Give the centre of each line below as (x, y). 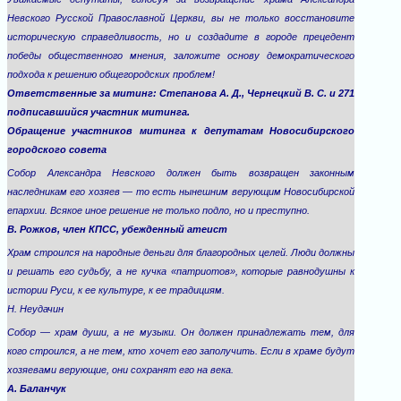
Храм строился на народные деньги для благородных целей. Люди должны (181, 252)
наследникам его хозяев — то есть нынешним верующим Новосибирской (181, 192)
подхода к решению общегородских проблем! (111, 74)
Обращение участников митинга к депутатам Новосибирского (181, 131)
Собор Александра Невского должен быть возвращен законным (181, 173)
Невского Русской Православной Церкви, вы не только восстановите (181, 18)
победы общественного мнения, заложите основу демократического (181, 55)
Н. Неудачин (35, 309)
